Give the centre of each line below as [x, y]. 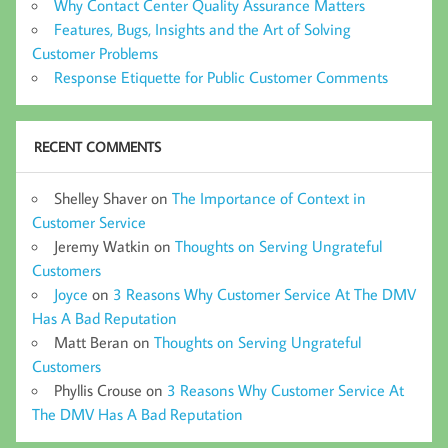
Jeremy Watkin [102, 245]
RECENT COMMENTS [97, 147]
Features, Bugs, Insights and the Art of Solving [202, 28]
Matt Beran [91, 341]
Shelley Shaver [100, 197]
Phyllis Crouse [98, 389]
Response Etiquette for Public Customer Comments [221, 76]
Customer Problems [95, 52]
